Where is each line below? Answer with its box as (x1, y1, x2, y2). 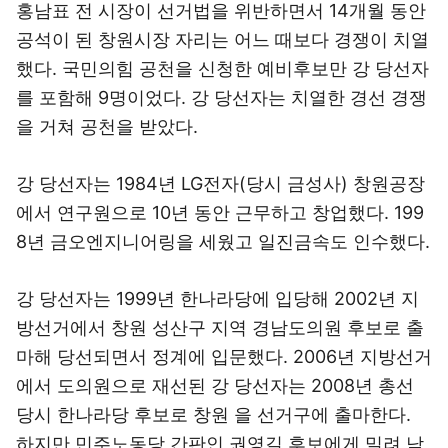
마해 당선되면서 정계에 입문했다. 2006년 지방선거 (16, 346, 432, 367)
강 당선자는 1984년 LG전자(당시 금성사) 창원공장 (16, 173, 425, 194)
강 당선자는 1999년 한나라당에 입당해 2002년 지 (16, 288, 419, 309)
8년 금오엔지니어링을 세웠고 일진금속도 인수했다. (16, 231, 430, 252)
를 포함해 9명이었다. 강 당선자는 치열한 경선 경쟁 (16, 87, 427, 108)
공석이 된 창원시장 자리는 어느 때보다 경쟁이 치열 (16, 29, 429, 50)
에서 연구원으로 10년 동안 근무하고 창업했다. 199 (16, 202, 424, 223)
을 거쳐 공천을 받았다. (16, 116, 198, 137)
